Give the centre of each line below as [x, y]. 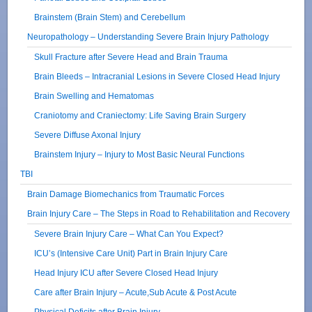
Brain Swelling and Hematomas [94, 95]
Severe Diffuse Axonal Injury [88, 134]
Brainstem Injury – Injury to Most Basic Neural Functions [140, 154]
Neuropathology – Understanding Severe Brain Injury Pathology [148, 36]
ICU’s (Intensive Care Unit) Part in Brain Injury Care [131, 253]
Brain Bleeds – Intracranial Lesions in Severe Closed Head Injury [157, 76]
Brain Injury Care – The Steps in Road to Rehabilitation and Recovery [159, 213]
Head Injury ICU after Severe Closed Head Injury [126, 272]
